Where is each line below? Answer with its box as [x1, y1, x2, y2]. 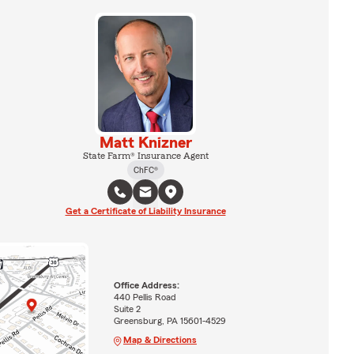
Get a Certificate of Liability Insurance [65, 205, 226, 216]
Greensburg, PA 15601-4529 [113, 316, 226, 326]
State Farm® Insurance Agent [82, 150, 209, 160]
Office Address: [113, 281, 179, 291]
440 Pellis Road [113, 292, 176, 303]
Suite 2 [113, 304, 141, 314]
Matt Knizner [99, 134, 192, 151]
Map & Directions [122, 335, 197, 345]
